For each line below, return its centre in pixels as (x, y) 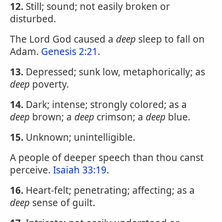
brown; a (52, 117)
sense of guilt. (62, 203)
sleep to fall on (170, 39)
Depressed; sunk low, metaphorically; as (114, 72)
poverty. (49, 84)
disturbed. (33, 19)
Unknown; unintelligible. (79, 137)
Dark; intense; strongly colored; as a (105, 105)
